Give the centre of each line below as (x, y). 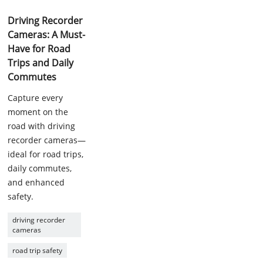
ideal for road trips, (46, 154)
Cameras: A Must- (47, 35)
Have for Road (39, 49)
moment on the (38, 112)
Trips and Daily (41, 63)
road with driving (42, 126)
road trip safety (38, 250)
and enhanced (36, 182)
